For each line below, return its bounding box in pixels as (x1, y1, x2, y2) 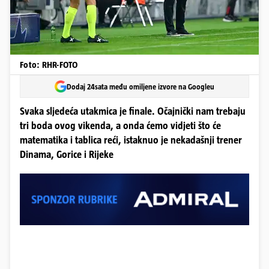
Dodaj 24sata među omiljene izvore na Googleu (67, 82, 214, 91)
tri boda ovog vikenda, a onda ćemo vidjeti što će (20, 120, 221, 131)
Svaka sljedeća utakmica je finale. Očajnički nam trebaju (20, 106, 246, 117)
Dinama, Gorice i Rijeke (20, 149, 113, 160)
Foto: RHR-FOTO (20, 59, 78, 70)
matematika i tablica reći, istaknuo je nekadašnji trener (20, 134, 242, 146)
